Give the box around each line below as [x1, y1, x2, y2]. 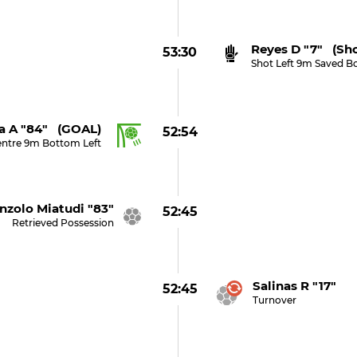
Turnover [252, 294, 296, 306]
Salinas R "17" [252, 278, 336, 293]
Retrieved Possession [11, 217, 114, 229]
